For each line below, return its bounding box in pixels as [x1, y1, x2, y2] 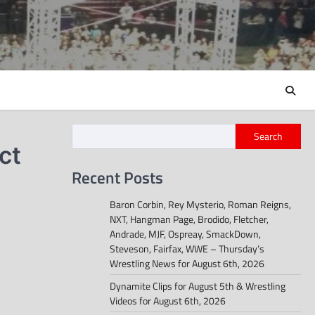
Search [254, 129, 283, 144]
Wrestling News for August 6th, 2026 [110, 256, 264, 271]
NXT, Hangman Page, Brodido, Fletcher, [110, 212, 269, 227]
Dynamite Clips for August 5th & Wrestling [110, 278, 285, 294]
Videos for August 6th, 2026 [110, 293, 226, 309]
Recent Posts [72, 165, 163, 191]
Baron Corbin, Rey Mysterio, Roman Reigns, [110, 197, 291, 212]
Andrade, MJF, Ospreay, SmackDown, [110, 226, 261, 242]
